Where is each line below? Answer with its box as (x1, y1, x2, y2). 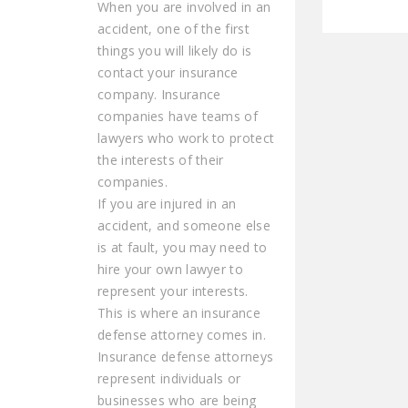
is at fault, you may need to (97, 238, 268, 256)
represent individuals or (97, 369, 241, 387)
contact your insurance (97, 63, 239, 81)
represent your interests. (97, 281, 249, 300)
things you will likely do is (97, 41, 252, 59)
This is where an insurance (97, 303, 260, 321)
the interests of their (97, 150, 224, 168)
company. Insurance (97, 85, 221, 103)
